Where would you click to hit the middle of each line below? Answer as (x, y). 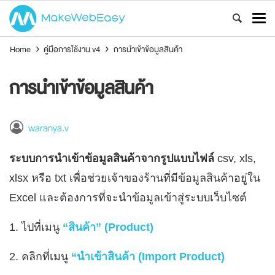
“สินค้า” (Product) (107, 227)
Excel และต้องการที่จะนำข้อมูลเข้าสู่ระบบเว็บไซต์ (128, 198)
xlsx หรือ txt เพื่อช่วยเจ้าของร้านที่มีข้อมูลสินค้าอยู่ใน (135, 178)
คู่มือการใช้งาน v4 (72, 49)
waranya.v (48, 129)
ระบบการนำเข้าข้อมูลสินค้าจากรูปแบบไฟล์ (112, 159)
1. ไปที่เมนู (34, 227)
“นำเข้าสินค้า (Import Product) (146, 257)
